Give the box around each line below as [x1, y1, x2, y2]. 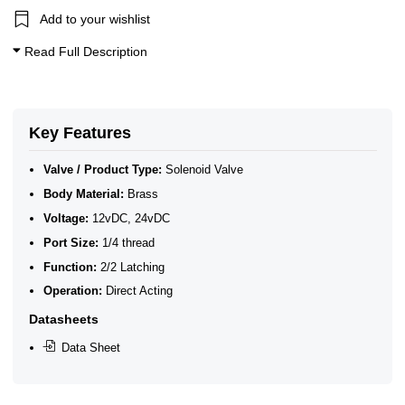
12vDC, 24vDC [89, 211, 171, 225]
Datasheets [28, 312, 99, 327]
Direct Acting [102, 284, 174, 298]
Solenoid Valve [162, 162, 244, 176]
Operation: [43, 284, 103, 298]
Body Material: [43, 186, 125, 201]
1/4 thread [99, 235, 155, 250]
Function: [43, 259, 98, 274]
